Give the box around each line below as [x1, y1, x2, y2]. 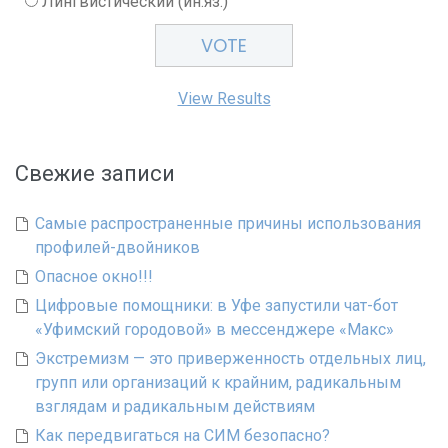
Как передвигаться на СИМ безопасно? [35, 425, 330, 445]
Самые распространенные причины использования [35, 213, 421, 233]
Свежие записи [15, 157, 175, 189]
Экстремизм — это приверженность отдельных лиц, [35, 348, 426, 368]
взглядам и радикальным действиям [35, 396, 315, 416]
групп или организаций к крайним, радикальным [35, 372, 401, 392]
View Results [177, 88, 271, 108]
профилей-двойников [35, 237, 200, 257]
